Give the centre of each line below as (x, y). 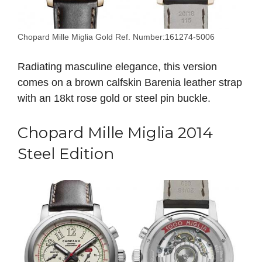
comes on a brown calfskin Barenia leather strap (130, 82)
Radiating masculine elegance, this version (117, 67)
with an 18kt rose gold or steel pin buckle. (114, 98)
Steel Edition (66, 154)
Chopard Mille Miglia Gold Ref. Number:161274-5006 (116, 37)
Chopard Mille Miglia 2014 (115, 133)
